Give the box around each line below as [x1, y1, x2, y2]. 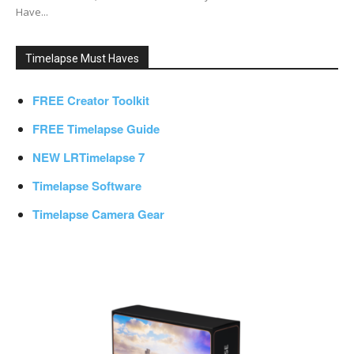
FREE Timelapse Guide [32, 120, 160, 138]
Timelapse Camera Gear [32, 205, 164, 224]
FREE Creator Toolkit [32, 92, 149, 110]
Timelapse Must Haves [25, 52, 139, 66]
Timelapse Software [32, 177, 141, 195]
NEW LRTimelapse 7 [32, 149, 145, 167]
